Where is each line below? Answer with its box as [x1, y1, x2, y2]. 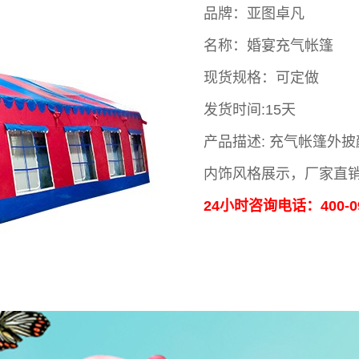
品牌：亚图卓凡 [204, 6, 305, 22]
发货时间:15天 [204, 102, 296, 118]
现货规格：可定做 [204, 70, 319, 86]
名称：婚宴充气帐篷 [204, 38, 333, 54]
